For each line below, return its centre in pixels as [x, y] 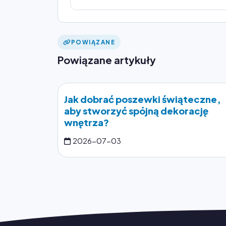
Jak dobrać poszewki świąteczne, [143, 99]
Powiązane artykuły [107, 60]
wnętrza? [87, 122]
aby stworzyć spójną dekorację [136, 110]
